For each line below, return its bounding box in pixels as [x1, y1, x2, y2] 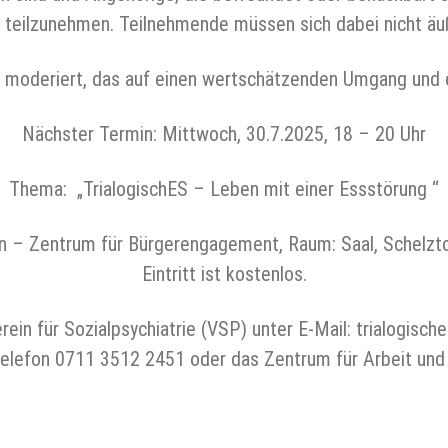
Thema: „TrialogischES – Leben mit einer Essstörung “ [9, 177, 439, 201]
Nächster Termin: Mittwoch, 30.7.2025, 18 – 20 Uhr [22, 122, 426, 146]
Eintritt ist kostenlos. [141, 262, 307, 286]
